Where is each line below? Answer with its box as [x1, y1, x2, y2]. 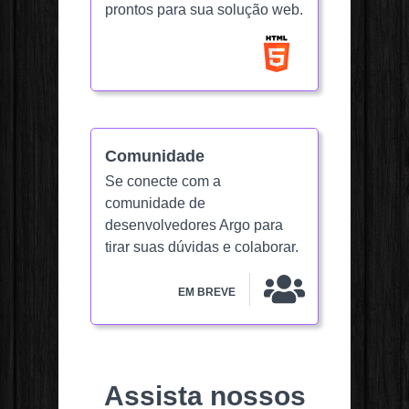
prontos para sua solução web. [105, 2, 303, 18]
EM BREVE [178, 285, 236, 299]
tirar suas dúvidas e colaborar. [105, 239, 299, 256]
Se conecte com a [105, 173, 221, 190]
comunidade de [105, 195, 205, 212]
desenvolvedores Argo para [105, 217, 283, 234]
